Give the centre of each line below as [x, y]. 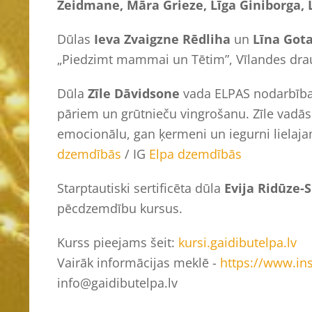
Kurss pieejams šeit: [118, 242]
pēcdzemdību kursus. [120, 208]
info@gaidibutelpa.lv [117, 282]
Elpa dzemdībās [195, 154]
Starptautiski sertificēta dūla [141, 188]
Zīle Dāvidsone [134, 93]
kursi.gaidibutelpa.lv [237, 242]
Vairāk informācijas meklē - [139, 262]
